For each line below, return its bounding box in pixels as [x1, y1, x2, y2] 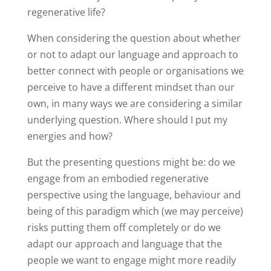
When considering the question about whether [27, 31, 241, 45]
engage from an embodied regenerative [27, 171, 209, 185]
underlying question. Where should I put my [27, 113, 227, 126]
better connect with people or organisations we [27, 64, 244, 77]
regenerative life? [27, 5, 105, 19]
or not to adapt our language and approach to [27, 47, 238, 61]
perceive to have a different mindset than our [27, 80, 235, 94]
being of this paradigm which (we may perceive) [27, 204, 243, 218]
